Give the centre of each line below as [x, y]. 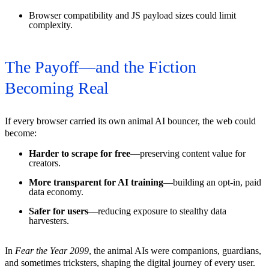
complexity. [51, 25]
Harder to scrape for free [80, 154]
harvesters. [49, 221]
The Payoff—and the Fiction [101, 67]
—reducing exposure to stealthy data [157, 211]
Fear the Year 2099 [52, 251]
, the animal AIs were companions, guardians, [175, 251]
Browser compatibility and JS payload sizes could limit [132, 16]
